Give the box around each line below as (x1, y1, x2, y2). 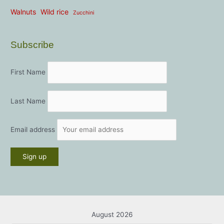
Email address (10, 125, 57, 133)
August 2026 (91, 210, 133, 218)
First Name (10, 68, 46, 76)
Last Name (10, 96, 46, 105)
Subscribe (10, 39, 54, 50)
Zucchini (73, 9, 95, 16)
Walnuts (10, 7, 36, 16)
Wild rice (40, 7, 69, 16)
